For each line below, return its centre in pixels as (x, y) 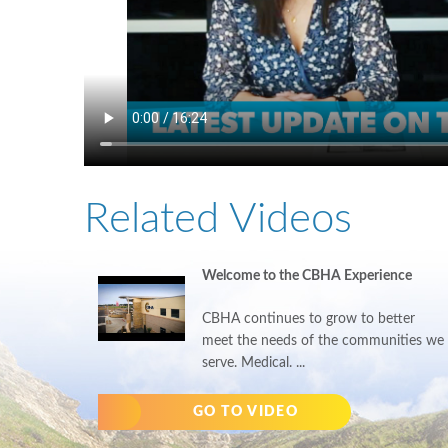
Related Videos (217, 218)
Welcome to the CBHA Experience (307, 275)
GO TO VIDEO (245, 412)
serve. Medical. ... (254, 362)
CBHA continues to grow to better (309, 318)
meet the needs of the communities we (323, 340)
